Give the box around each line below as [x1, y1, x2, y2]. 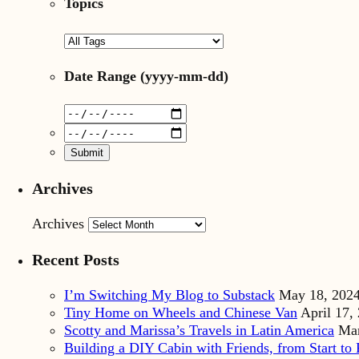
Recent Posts [32, 250, 119, 268]
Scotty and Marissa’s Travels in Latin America [64, 322, 334, 338]
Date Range [64, 67, 136, 84]
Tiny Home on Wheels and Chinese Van [64, 305, 297, 321]
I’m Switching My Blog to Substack [64, 287, 275, 303]
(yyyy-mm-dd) [136, 67, 228, 84]
